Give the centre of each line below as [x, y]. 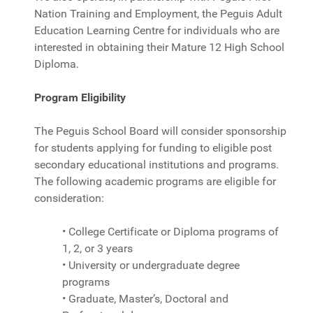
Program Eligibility [80, 97]
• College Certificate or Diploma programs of [170, 231]
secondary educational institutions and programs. [156, 164]
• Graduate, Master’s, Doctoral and [145, 298]
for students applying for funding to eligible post [153, 147]
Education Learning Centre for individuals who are [157, 30]
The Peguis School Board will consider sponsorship [160, 131]
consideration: [69, 198]
